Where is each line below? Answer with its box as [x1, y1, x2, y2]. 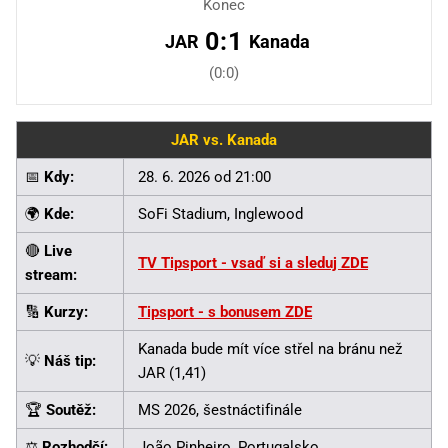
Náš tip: [44, 351, 96, 370]
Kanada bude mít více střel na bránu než [138, 339, 402, 358]
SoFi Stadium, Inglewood [138, 204, 303, 223]
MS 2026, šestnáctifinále [138, 400, 302, 419]
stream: [25, 265, 77, 284]
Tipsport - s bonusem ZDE [138, 302, 312, 321]
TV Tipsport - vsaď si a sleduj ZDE [138, 253, 368, 272]
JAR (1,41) [138, 363, 206, 382]
